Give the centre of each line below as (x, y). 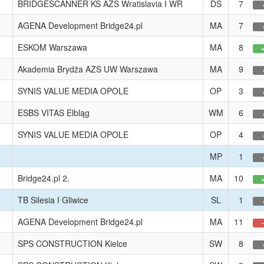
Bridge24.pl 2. (44, 178)
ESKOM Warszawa (52, 47)
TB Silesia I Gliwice (53, 200)
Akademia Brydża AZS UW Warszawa (88, 69)
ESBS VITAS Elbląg (54, 113)
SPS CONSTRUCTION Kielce (72, 243)
